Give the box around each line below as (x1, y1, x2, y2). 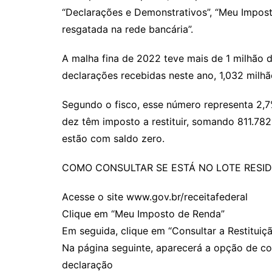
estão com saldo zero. (62, 132, 165, 144)
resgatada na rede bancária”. (62, 23, 193, 35)
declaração (62, 259, 113, 271)
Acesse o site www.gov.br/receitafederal (62, 191, 248, 203)
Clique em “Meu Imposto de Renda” (62, 208, 225, 220)
